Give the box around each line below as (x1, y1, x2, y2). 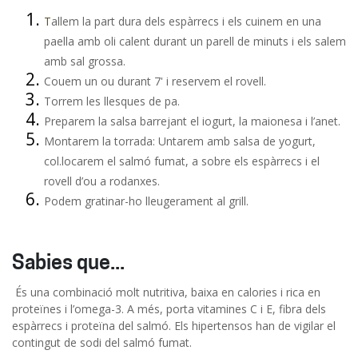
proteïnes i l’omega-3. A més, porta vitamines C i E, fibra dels (12, 301, 326, 316)
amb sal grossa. (44, 54, 125, 69)
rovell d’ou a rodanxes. (44, 173, 160, 189)
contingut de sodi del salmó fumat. (12, 335, 192, 350)
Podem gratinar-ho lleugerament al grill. (44, 193, 249, 209)
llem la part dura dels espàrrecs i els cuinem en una (58, 14, 321, 29)
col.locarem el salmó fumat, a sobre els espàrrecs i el (44, 153, 320, 169)
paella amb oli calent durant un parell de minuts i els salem (44, 34, 346, 49)
